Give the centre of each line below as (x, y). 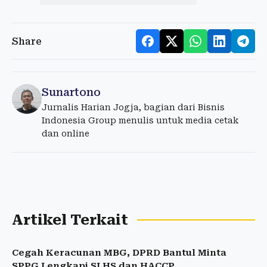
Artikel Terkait (70, 220)
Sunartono (71, 92)
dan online (66, 133)
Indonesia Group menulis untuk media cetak (140, 120)
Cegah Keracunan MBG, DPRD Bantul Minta (119, 253)
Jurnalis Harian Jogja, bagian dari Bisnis (133, 107)
